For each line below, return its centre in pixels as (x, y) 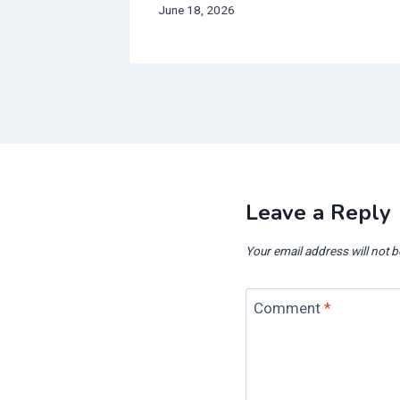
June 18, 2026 (196, 10)
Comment (288, 308)
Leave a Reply (318, 213)
